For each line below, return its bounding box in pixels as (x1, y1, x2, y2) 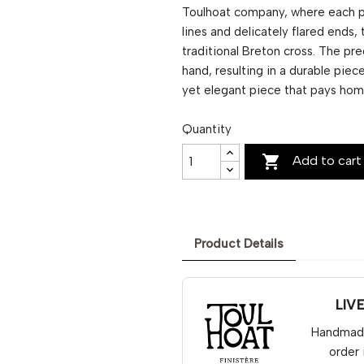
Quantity (182, 121, 232, 136)
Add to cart (292, 152, 362, 168)
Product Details (194, 236, 284, 252)
